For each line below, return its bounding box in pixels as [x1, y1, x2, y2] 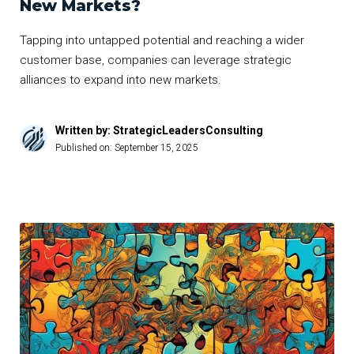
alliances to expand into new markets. [20, 73, 221, 88]
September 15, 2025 [115, 142, 198, 154]
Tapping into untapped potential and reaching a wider [20, 33, 304, 48]
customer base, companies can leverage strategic [20, 53, 292, 68]
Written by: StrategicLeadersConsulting [55, 124, 263, 137]
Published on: [55, 142, 115, 154]
